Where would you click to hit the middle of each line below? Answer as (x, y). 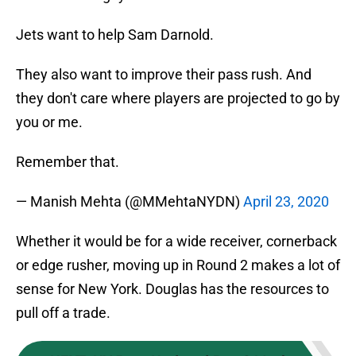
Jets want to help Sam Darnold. (115, 35)
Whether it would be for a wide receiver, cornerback (176, 242)
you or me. (49, 122)
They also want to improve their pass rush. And (164, 75)
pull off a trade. (63, 313)
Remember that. (68, 162)
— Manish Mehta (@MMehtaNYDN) (130, 202)
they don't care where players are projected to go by (178, 99)
